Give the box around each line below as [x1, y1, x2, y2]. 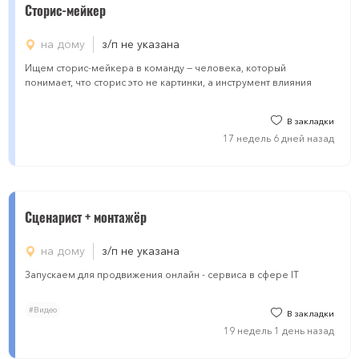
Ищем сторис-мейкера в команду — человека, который [25, 62, 286, 74]
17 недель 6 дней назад [223, 132, 334, 144]
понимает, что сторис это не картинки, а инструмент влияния [25, 76, 312, 88]
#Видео [29, 305, 57, 315]
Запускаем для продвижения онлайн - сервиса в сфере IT [25, 268, 299, 280]
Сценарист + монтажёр [25, 208, 147, 227]
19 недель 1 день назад [224, 325, 334, 337]
